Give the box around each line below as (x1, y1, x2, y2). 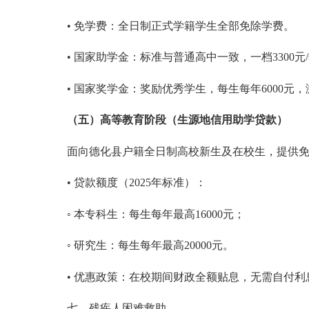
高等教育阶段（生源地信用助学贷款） (99, 114, 288, 126)
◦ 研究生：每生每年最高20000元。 (66, 239, 234, 252)
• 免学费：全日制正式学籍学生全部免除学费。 (66, 19, 295, 32)
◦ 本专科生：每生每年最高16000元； (66, 208, 245, 220)
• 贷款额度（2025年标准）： (66, 177, 206, 189)
